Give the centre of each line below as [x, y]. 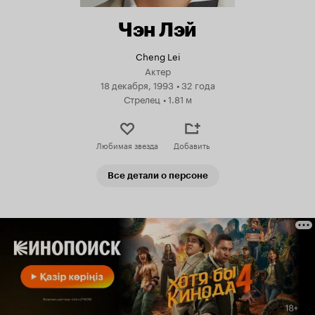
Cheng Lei [157, 56]
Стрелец [142, 98]
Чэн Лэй [157, 30]
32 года [198, 84]
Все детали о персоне [157, 175]
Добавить [192, 145]
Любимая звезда [127, 145]
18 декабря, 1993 [137, 84]
